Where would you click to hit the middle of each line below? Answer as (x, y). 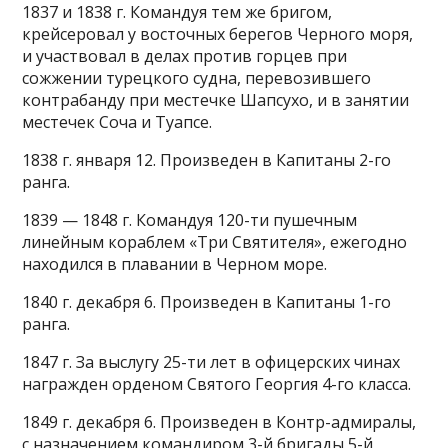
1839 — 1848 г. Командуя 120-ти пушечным (190, 220)
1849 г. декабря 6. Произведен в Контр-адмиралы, (219, 422)
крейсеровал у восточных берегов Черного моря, (218, 34)
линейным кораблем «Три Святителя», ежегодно (215, 242)
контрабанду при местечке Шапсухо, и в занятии (216, 100)
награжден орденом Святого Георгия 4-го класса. (217, 384)
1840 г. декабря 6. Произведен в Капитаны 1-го (207, 302)
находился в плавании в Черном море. (175, 264)
